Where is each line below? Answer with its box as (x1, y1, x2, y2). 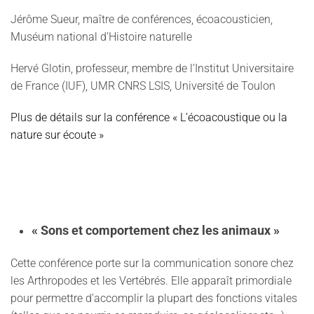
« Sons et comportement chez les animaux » (32, 224, 280, 238)
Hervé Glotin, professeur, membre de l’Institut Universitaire (11, 62, 294, 75)
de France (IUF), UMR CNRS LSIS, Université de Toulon (11, 79, 275, 93)
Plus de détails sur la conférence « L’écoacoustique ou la (11, 111, 287, 124)
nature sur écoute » (11, 128, 104, 142)
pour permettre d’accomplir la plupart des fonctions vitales (11, 292, 297, 305)
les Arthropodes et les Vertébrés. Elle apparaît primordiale (11, 274, 292, 287)
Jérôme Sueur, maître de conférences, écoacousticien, (11, 13, 273, 26)
